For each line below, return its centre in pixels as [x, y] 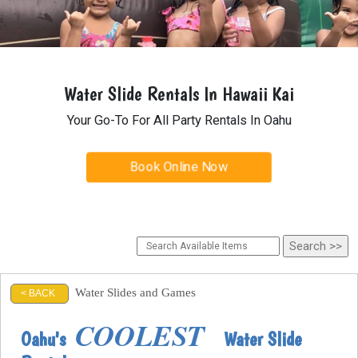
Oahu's [48, 339]
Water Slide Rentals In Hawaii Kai [179, 94]
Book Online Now [179, 167]
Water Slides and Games [135, 292]
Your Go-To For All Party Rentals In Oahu [179, 120]
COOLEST [140, 335]
